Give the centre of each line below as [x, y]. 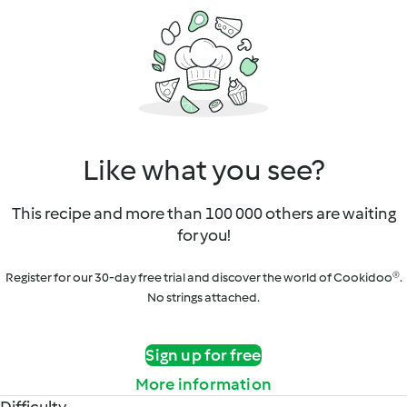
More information [203, 384]
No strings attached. [203, 298]
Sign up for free [203, 355]
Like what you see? [203, 170]
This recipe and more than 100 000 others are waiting [203, 213]
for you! [203, 235]
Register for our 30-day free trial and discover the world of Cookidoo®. [203, 278]
